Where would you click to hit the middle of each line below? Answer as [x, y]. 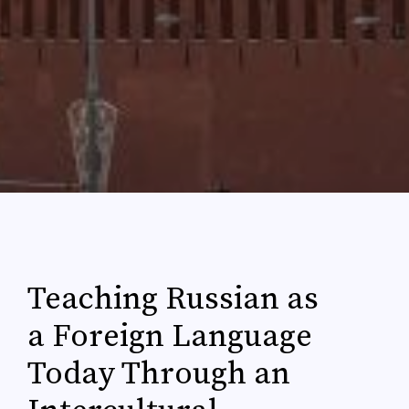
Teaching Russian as [173, 299]
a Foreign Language [170, 336]
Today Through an [159, 374]
